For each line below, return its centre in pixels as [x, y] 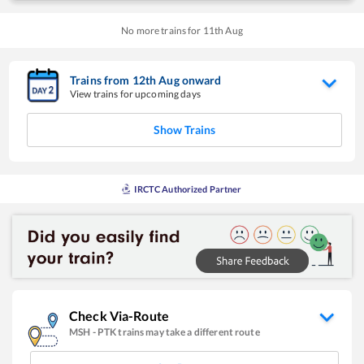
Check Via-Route [119, 315]
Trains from [101, 80]
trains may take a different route [189, 331]
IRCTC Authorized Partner [188, 188]
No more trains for [162, 30]
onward [201, 80]
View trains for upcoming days [135, 93]
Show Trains [184, 129]
